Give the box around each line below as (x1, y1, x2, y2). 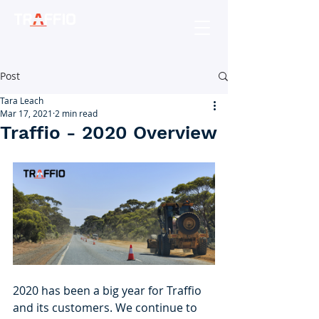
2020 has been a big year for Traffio (13, 282, 204, 298)
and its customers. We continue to (13, 299, 200, 315)
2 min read (55, 108, 98, 119)
